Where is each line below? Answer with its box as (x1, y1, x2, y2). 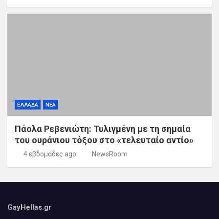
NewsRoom (92, 150, 128, 158)
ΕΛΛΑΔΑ (17, 102, 38, 109)
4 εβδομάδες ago (23, 150, 76, 158)
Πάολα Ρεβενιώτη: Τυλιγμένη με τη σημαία (15, 124, 191, 134)
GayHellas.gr (7, 203, 51, 212)
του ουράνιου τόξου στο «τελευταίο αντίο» (15, 135, 194, 146)
